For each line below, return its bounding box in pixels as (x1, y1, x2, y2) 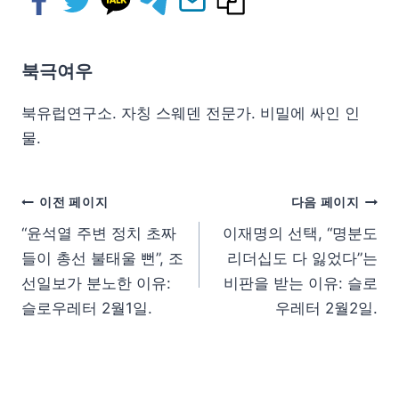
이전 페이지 (39, 194, 109, 209)
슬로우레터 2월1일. (21, 299, 152, 318)
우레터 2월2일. (275, 299, 378, 318)
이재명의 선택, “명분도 (223, 224, 378, 243)
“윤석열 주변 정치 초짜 (21, 224, 176, 243)
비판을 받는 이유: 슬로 (224, 274, 378, 293)
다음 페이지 (290, 194, 360, 209)
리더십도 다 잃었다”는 (227, 249, 378, 268)
